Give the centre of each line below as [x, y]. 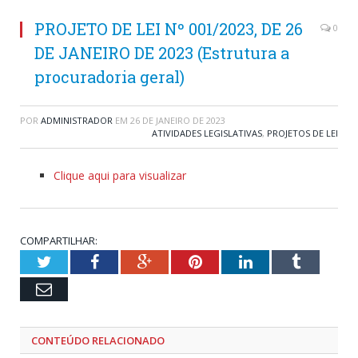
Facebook [129, 261]
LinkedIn [281, 261]
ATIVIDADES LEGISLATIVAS [207, 133]
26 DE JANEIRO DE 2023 [178, 120]
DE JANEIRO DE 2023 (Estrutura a [162, 52]
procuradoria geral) [109, 76]
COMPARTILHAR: [59, 240]
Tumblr [323, 261]
